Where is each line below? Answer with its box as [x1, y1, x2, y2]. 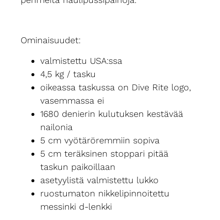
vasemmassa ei [40, 95, 105, 106]
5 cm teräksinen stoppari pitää [40, 148, 169, 159]
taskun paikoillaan [40, 161, 116, 172]
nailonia [40, 121, 73, 132]
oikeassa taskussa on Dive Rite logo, [40, 82, 192, 92]
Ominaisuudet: [21, 35, 81, 46]
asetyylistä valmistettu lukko [40, 174, 159, 185]
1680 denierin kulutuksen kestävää [40, 108, 184, 119]
